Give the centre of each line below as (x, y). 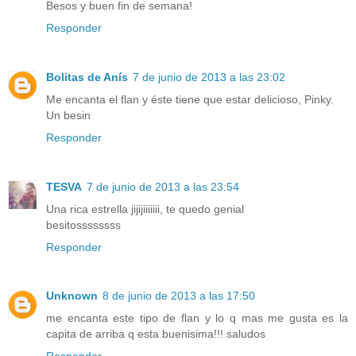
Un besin (68, 115)
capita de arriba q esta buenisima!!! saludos (156, 334)
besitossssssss (83, 224)
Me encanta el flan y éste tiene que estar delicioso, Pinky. (190, 99)
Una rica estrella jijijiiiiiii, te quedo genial (145, 209)
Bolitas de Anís (87, 77)
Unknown (72, 296)
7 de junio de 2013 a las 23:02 (209, 77)
